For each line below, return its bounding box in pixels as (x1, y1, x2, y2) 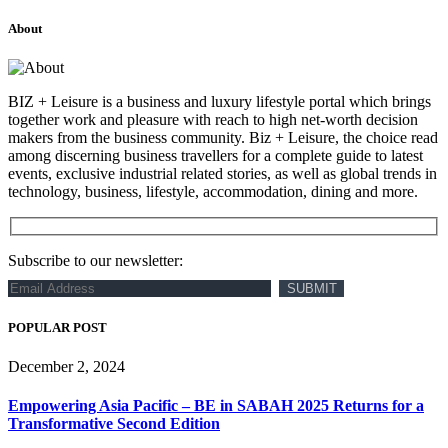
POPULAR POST (8, 319, 107, 335)
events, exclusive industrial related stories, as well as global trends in (8, 164, 437, 182)
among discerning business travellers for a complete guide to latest (8, 146, 423, 164)
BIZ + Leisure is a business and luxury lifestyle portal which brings (8, 92, 431, 110)
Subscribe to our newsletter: (8, 252, 183, 270)
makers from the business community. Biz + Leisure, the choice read (8, 128, 438, 146)
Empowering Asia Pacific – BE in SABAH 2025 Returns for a (8, 397, 424, 414)
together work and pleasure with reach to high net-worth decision (8, 110, 418, 128)
